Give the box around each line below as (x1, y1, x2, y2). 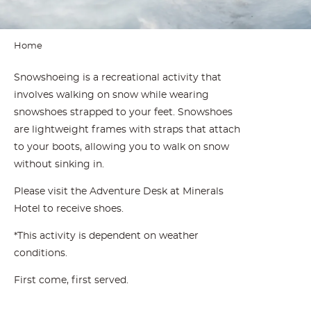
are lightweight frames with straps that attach (13, 125, 240, 135)
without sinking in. (13, 160, 107, 169)
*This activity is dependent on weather (13, 231, 199, 241)
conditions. (13, 249, 70, 258)
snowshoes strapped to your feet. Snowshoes (13, 108, 233, 117)
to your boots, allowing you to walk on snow (13, 142, 229, 152)
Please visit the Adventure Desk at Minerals (13, 187, 224, 196)
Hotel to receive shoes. (13, 204, 126, 214)
